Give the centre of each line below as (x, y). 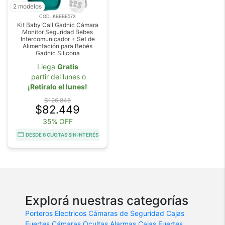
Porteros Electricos (56, 213)
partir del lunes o (58, 76)
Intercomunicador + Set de (58, 39)
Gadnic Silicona (58, 53)
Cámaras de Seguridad (126, 213)
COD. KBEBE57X (58, 16)
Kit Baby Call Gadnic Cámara (58, 25)
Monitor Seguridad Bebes (58, 32)
